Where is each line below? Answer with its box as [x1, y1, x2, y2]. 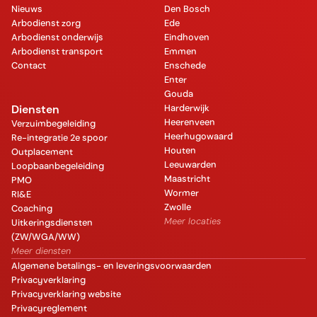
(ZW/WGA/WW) [11, 230, 80, 243]
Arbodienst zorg [11, 17, 81, 30]
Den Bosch [164, 3, 210, 16]
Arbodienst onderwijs [11, 31, 103, 44]
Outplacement [11, 145, 73, 158]
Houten [164, 144, 196, 157]
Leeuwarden [164, 158, 217, 171]
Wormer [164, 187, 199, 200]
